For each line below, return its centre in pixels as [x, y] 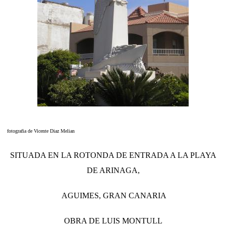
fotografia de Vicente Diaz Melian [41, 131]
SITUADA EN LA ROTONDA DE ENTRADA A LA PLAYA [113, 155]
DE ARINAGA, [113, 170]
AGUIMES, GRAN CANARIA [113, 195]
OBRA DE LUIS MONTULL [113, 220]
